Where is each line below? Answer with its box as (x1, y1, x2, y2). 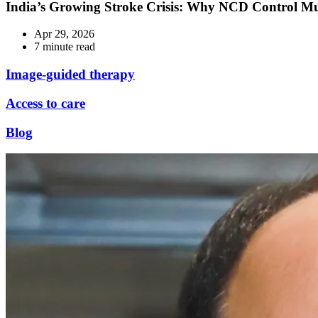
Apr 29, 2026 (34, 28, 94, 40)
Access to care (6, 95, 85, 111)
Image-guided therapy (6, 67, 135, 82)
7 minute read (34, 40, 95, 53)
